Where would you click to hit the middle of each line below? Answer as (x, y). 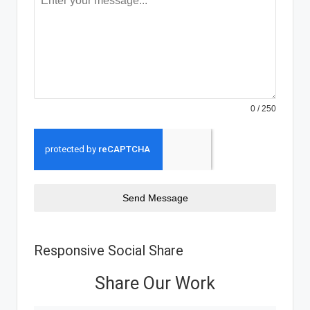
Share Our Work (155, 283)
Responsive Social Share (109, 250)
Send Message (155, 198)
